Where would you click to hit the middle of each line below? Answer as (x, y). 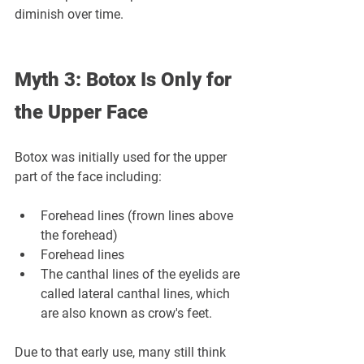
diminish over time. (69, 15)
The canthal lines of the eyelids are (142, 275)
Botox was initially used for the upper (122, 158)
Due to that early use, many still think (122, 353)
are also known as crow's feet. (126, 314)
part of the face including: (88, 177)
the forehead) (79, 236)
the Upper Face (81, 113)
